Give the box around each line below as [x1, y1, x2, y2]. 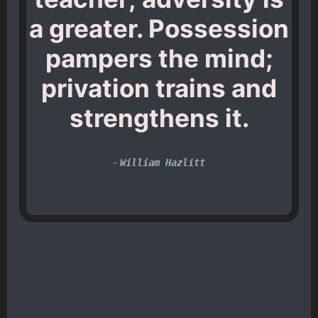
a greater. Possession [29, 13, 289, 43]
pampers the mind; [45, 43, 273, 73]
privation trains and [41, 72, 277, 103]
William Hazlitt [120, 157, 205, 169]
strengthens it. [69, 102, 249, 133]
